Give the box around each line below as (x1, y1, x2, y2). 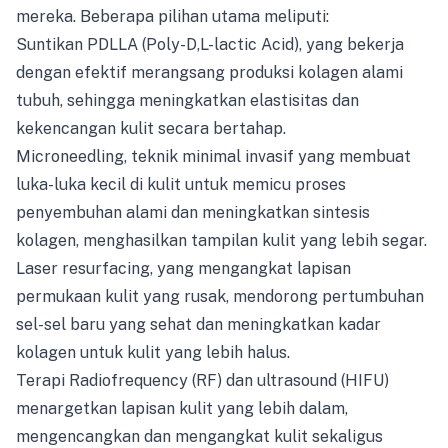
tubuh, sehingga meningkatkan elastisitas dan (16, 90, 359, 110)
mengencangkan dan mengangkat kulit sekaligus (16, 426, 383, 446)
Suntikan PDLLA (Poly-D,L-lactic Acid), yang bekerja (16, 34, 404, 54)
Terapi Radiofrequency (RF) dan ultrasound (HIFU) (16, 370, 389, 390)
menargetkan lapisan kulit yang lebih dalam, (16, 398, 348, 418)
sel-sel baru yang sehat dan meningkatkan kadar (16, 314, 381, 334)
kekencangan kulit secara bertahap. (16, 118, 286, 138)
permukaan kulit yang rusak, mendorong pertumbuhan (16, 286, 424, 306)
